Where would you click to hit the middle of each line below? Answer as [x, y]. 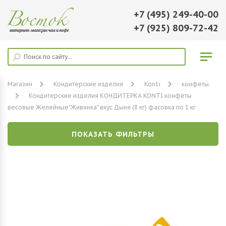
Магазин [20, 84]
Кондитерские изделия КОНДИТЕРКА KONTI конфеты [110, 96]
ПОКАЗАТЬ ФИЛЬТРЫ [113, 134]
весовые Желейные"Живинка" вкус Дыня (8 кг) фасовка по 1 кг [102, 107]
